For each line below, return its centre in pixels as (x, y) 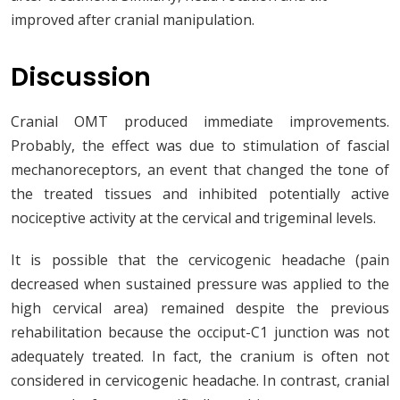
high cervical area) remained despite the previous (200, 308)
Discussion (81, 78)
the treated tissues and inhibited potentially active (200, 194)
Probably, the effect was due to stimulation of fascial (200, 146)
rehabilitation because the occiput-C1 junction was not (200, 333)
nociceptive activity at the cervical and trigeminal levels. (193, 218)
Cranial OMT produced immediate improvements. (200, 122)
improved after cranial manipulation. (133, 20)
